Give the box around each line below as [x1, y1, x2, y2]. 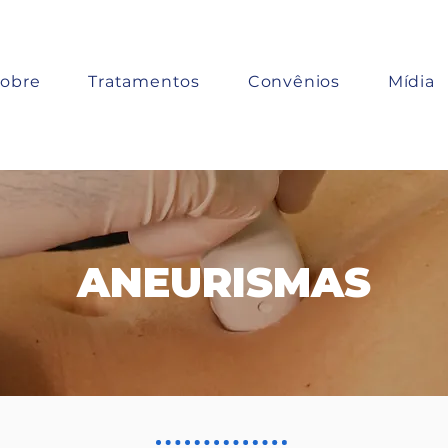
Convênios [247, 72, 340, 91]
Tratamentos [88, 72, 201, 91]
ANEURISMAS [76, 257, 371, 307]
